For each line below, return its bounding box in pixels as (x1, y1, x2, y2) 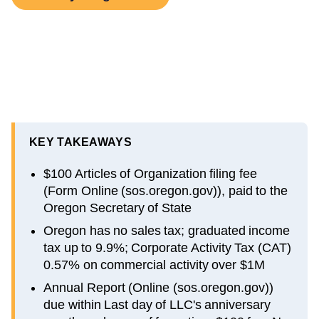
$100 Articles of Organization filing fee (43, 166, 257, 181)
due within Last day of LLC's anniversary (43, 297, 271, 312)
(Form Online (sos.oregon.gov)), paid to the (43, 183, 288, 198)
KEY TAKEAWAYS (29, 135, 132, 148)
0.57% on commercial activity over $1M (43, 257, 265, 272)
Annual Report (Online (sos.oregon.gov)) (43, 280, 273, 295)
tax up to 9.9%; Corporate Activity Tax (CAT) (43, 240, 291, 255)
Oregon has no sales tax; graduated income (43, 223, 290, 238)
